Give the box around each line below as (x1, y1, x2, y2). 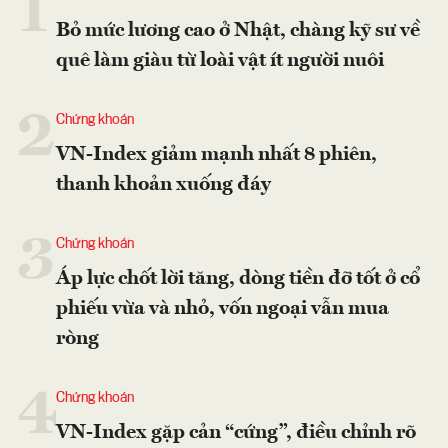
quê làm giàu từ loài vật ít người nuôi (56, 50, 384, 71)
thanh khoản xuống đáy (56, 174, 271, 195)
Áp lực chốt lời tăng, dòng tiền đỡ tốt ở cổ (56, 268, 420, 289)
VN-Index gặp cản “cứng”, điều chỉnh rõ (56, 422, 416, 443)
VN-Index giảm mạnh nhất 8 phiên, (56, 144, 377, 165)
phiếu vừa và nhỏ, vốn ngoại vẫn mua (56, 298, 389, 319)
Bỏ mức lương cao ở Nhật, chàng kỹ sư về (56, 20, 420, 41)
